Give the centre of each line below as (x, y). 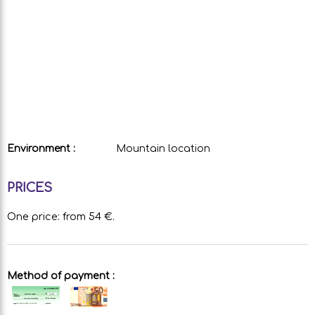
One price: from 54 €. (61, 216)
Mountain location (163, 148)
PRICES (30, 187)
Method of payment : (61, 275)
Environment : (41, 148)
